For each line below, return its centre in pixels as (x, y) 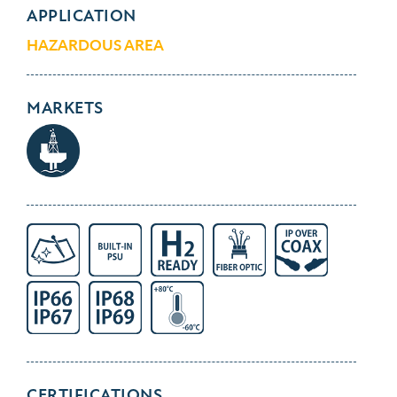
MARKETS (65, 108)
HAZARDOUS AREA (95, 44)
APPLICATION (82, 16)
